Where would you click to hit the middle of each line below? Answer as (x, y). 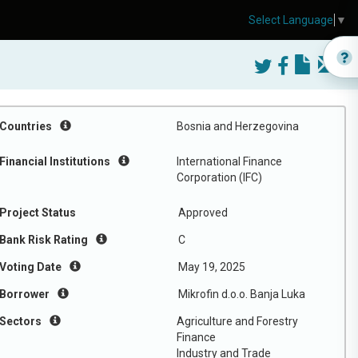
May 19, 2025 (212, 267)
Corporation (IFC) (219, 177)
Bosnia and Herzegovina (238, 126)
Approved (203, 213)
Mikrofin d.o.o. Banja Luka (242, 294)
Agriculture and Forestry (237, 321)
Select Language (291, 20)
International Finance (229, 161)
